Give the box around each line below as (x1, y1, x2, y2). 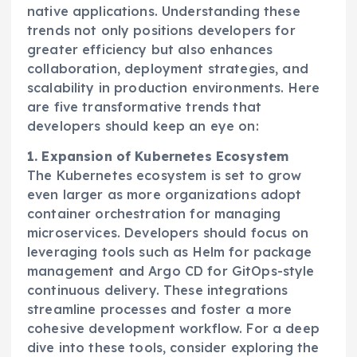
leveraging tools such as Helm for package (27, 243, 312, 260)
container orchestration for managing (27, 205, 281, 222)
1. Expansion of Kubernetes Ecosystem (27, 147, 289, 164)
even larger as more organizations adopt (27, 186, 302, 202)
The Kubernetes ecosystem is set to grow (27, 167, 302, 183)
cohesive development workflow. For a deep (27, 320, 320, 336)
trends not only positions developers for (27, 22, 296, 38)
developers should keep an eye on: (27, 117, 259, 134)
